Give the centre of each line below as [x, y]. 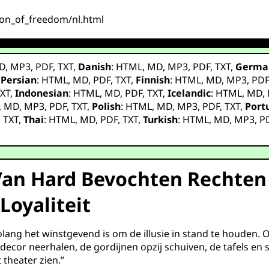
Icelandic [189, 93]
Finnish [153, 80]
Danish [95, 67]
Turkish [161, 119]
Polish [107, 106]
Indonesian [42, 93]
